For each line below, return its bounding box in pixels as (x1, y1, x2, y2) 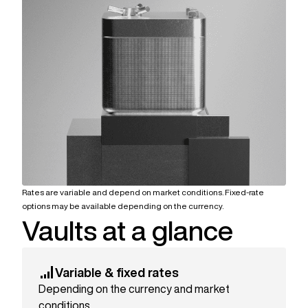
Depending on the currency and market (38, 283, 230, 295)
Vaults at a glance (22, 217, 233, 245)
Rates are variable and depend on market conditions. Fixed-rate (22, 188, 264, 197)
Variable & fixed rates (55, 266, 179, 279)
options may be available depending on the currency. (22, 201, 223, 211)
